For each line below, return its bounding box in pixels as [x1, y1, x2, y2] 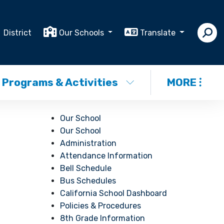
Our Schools [58, 27, 106, 37]
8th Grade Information [60, 213, 145, 223]
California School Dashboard [60, 188, 167, 198]
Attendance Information [60, 151, 153, 160]
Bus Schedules [60, 176, 116, 185]
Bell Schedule [60, 163, 112, 173]
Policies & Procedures [60, 201, 141, 210]
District [3, 27, 31, 37]
